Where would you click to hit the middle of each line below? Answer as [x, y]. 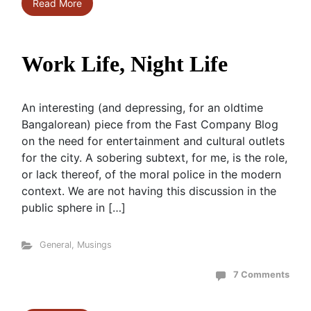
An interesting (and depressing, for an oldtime [142, 108]
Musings [94, 245]
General [55, 245]
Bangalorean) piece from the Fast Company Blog [150, 124]
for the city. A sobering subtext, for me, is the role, [154, 158]
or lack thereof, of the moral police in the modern [151, 174]
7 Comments [261, 275]
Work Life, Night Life [125, 64]
